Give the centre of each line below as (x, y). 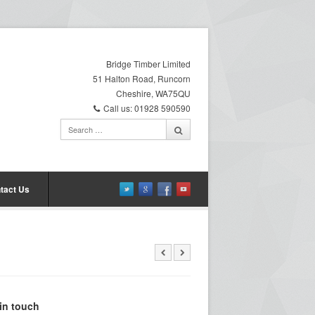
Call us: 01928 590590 (147, 108)
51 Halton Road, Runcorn (142, 78)
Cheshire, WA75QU (153, 93)
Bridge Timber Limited (148, 64)
